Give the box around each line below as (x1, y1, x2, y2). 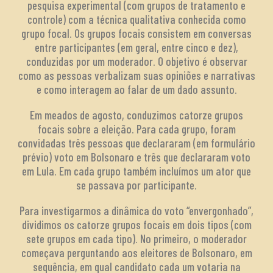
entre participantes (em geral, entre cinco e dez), (35, 40, 238, 54)
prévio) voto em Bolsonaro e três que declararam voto (23, 149, 250, 164)
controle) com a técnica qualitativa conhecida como (27, 12, 246, 26)
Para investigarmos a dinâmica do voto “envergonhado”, (19, 203, 253, 218)
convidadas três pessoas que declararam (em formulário (18, 135, 255, 150)
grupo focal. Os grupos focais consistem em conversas (21, 26, 252, 40)
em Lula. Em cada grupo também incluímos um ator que (22, 163, 251, 178)
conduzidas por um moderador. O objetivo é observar (26, 54, 247, 68)
